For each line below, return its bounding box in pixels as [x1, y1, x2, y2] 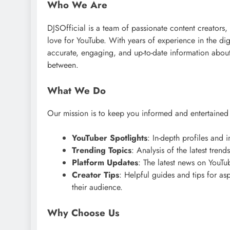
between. [47, 59, 79, 71]
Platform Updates [72, 157, 138, 169]
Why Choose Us [47, 206, 120, 220]
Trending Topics [72, 144, 131, 157]
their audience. [72, 181, 123, 194]
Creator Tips [72, 169, 119, 181]
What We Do [47, 83, 106, 98]
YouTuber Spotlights [72, 132, 147, 144]
